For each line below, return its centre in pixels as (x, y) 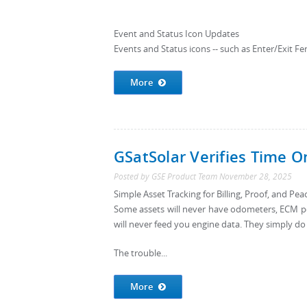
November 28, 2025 (256, 176)
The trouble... (140, 253)
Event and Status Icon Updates (176, 34)
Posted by (133, 176)
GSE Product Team (184, 176)
